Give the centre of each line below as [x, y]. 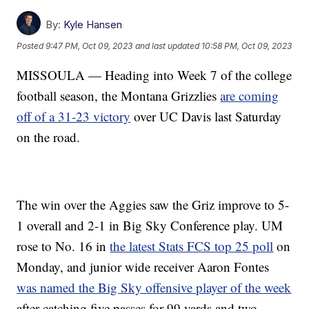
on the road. [49, 137]
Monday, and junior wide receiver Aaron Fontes [143, 266]
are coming [250, 95]
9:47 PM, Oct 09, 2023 [89, 46]
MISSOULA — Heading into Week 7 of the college [154, 74]
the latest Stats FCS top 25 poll [192, 246]
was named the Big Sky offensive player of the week [154, 287]
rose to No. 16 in [63, 246]
